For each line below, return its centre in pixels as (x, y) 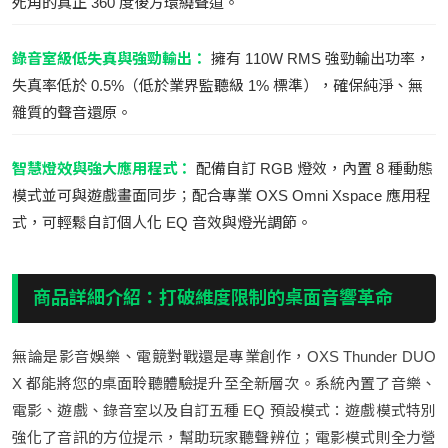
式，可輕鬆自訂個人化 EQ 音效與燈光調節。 (162, 222)
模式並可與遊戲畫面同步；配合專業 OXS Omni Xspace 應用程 (221, 195)
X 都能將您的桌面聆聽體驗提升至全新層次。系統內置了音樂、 (224, 383)
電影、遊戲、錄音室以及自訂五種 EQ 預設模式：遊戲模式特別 (224, 410)
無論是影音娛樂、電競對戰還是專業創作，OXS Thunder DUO (224, 356)
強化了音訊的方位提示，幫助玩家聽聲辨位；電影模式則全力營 (224, 437)
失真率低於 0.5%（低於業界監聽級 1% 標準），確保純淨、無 (217, 85)
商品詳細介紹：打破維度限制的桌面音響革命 (213, 297)
